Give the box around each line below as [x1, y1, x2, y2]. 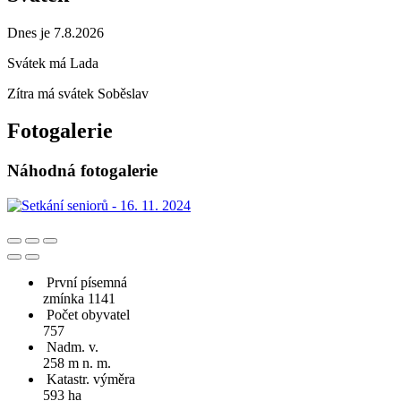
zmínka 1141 [43, 291, 115, 307]
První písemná [47, 275, 127, 291]
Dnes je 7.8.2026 [7, 24, 104, 40]
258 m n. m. [43, 355, 111, 371]
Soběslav [98, 85, 149, 101]
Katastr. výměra [47, 371, 135, 388]
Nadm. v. [47, 339, 98, 355]
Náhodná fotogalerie [7, 161, 158, 181]
